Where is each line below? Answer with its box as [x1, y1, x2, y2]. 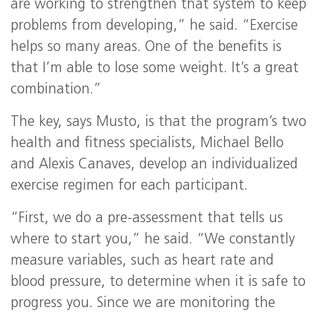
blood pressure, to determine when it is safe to [11, 275, 306, 289]
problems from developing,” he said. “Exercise [11, 19, 298, 33]
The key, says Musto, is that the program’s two [11, 115, 306, 129]
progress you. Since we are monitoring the [11, 296, 275, 311]
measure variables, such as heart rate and [11, 254, 274, 268]
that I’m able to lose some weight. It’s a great [11, 62, 299, 76]
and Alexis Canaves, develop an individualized [11, 158, 298, 172]
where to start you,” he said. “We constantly [11, 233, 295, 247]
